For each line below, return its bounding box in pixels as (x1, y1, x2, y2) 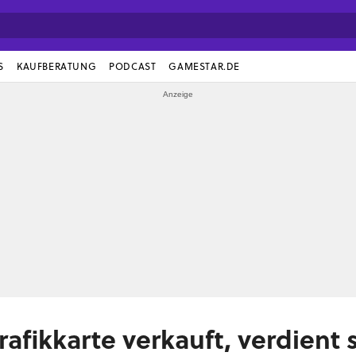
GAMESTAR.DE (168, 60, 241, 73)
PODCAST (109, 60, 157, 73)
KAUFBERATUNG (17, 60, 97, 73)
